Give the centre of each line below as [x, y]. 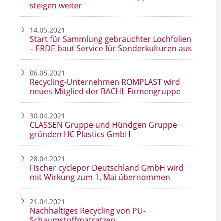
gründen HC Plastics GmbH [80, 134]
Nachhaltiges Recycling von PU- [88, 211]
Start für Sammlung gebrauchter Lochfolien [110, 39]
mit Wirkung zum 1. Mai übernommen [100, 177]
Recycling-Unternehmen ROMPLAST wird [105, 82]
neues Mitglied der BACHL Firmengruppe [105, 92]
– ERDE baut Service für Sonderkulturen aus [111, 49]
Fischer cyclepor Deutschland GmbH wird [107, 168]
